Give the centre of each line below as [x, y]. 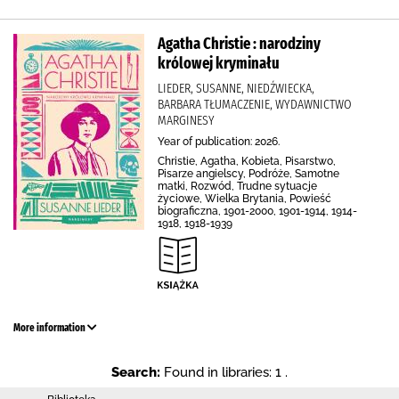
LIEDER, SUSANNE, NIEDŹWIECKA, [236, 88]
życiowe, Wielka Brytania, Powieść [244, 199]
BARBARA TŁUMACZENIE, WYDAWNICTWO [255, 104]
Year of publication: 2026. [219, 142]
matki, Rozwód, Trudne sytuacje [237, 186]
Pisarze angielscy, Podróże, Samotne [248, 174]
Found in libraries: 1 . [226, 372]
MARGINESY [186, 120]
